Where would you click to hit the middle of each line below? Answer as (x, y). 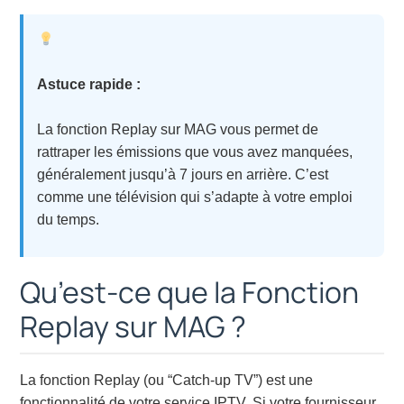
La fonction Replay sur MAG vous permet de (178, 130)
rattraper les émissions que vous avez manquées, (195, 152)
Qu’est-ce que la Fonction (190, 293)
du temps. (69, 220)
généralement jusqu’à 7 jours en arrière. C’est (183, 175)
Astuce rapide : (89, 85)
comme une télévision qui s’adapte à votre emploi (195, 197)
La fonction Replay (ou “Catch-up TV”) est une (167, 381)
